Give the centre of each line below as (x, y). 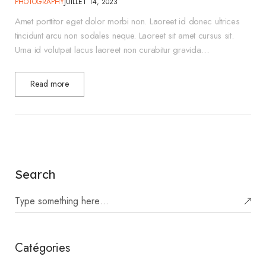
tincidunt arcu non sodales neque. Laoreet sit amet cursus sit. (124, 36)
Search (35, 174)
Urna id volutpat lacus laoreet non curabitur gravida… (112, 50)
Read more (50, 84)
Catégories (42, 248)
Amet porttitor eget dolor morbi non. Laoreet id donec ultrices (127, 21)
